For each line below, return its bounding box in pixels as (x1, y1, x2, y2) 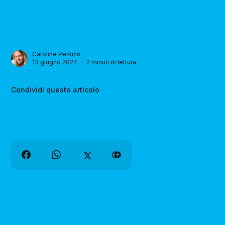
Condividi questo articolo (11, 85, 100, 94)
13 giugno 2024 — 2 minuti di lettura (32, 58, 137, 66)
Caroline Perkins (32, 50, 81, 58)
